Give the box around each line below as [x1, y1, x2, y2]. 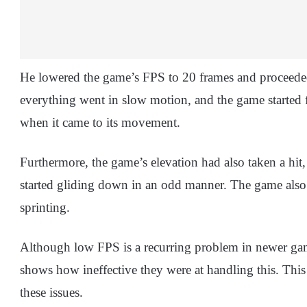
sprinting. [20, 200, 70, 215]
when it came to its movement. [20, 115, 180, 130]
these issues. [20, 285, 83, 300]
